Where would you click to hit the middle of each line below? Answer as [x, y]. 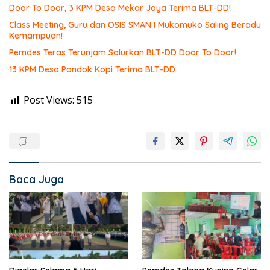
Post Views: [49, 100]
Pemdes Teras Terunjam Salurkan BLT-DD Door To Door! [123, 52]
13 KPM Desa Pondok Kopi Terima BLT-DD [92, 69]
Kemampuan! [36, 36]
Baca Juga [36, 179]
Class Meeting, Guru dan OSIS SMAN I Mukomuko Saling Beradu [135, 25]
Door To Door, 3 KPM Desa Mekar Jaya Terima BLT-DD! [120, 8]
